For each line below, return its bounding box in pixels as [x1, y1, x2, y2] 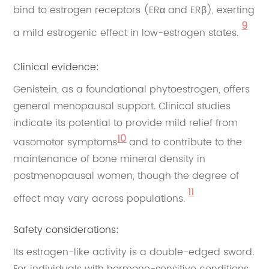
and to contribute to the [129, 134, 243, 151]
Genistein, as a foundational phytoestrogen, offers [13, 81, 250, 97]
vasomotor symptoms [13, 134, 118, 151]
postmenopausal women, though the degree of [13, 168, 240, 184]
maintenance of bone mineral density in [13, 151, 206, 168]
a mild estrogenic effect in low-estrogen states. [13, 25, 242, 41]
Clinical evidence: [13, 59, 100, 75]
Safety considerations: [13, 222, 119, 238]
